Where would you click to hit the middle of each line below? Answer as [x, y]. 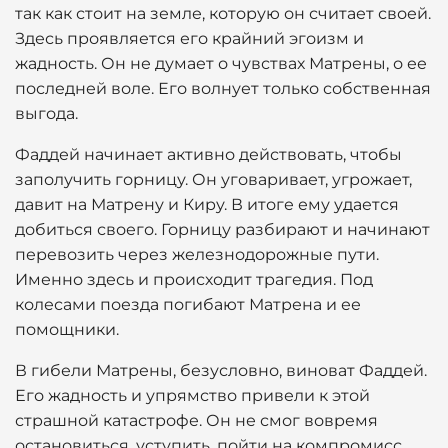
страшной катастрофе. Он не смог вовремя [196, 420]
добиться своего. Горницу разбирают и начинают [222, 229]
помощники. [67, 329]
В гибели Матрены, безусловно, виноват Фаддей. [221, 370]
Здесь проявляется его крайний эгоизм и [189, 38]
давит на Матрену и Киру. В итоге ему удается [207, 204]
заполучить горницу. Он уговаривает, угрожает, [213, 179]
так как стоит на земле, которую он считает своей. [223, 13]
